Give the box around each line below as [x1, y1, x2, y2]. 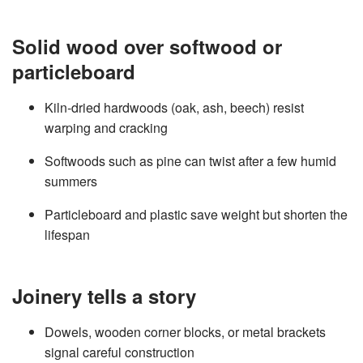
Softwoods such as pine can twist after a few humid [45, 152, 336, 170]
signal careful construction [45, 343, 194, 361]
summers [45, 172, 97, 190]
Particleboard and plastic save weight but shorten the [45, 205, 348, 224]
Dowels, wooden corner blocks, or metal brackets [45, 322, 326, 341]
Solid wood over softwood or [12, 32, 282, 60]
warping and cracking [45, 118, 168, 137]
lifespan [45, 225, 90, 244]
